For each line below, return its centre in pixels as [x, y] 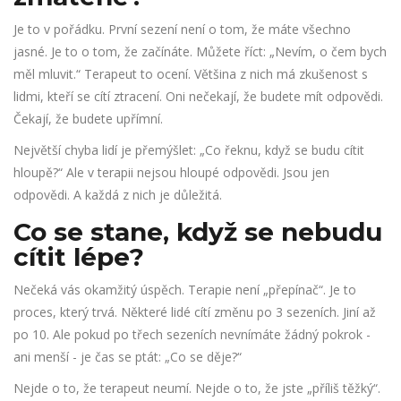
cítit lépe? [79, 257]
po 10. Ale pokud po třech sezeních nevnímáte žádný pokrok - [192, 335]
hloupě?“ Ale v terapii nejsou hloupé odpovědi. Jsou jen [171, 173]
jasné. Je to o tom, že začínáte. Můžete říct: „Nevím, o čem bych [200, 52]
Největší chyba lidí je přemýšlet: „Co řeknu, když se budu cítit [189, 150]
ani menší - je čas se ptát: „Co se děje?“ [128, 357]
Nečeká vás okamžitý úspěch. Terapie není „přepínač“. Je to [185, 290]
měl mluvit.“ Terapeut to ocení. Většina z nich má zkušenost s [191, 74]
